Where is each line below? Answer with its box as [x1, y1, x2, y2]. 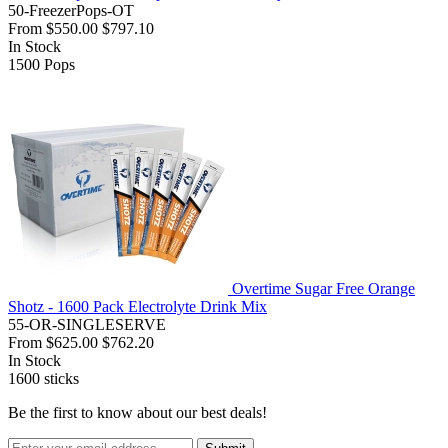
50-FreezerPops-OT [8, 2, 134, 20]
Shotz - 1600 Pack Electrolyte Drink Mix [8, 298, 267, 316]
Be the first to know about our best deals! [8, 404, 267, 422]
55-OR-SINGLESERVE [8, 316, 166, 334]
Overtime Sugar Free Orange [232, 280, 415, 298]
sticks [44, 370, 79, 388]
